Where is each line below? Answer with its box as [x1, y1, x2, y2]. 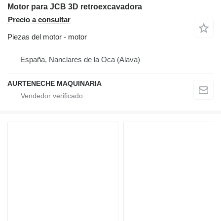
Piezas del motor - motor [7, 32, 87, 41]
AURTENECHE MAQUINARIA [7, 79, 102, 87]
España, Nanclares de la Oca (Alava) [20, 55, 140, 64]
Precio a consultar [8, 15, 71, 24]
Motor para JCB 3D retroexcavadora [7, 2, 142, 11]
